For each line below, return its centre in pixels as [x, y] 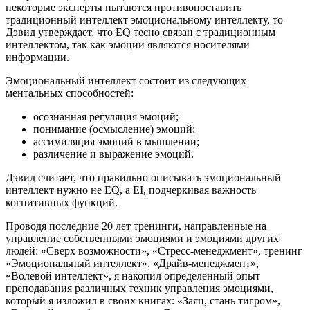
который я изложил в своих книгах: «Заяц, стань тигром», [143, 300]
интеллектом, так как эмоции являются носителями [128, 44]
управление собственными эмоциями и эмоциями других [142, 238]
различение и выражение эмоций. [113, 154]
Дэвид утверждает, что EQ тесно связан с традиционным [140, 32]
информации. [37, 57]
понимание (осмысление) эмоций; [114, 129]
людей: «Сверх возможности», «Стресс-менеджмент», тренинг [154, 250]
